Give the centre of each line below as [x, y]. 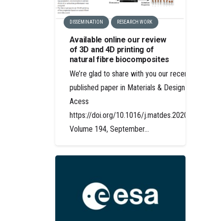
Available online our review [118, 39]
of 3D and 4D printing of [112, 49]
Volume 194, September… [109, 129]
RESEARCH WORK [134, 22]
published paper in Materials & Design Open [136, 87]
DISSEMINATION [86, 22]
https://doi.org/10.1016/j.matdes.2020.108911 [141, 115]
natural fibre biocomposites [119, 59]
